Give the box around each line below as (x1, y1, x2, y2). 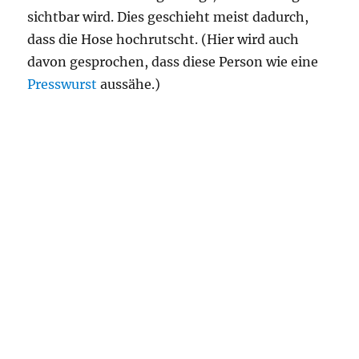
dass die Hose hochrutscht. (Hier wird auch (27, 31, 300, 47)
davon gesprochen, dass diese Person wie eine (27, 54, 319, 70)
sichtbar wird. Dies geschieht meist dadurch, (27, 9, 309, 25)
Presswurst (27, 76, 98, 92)
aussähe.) (97, 76, 161, 92)
